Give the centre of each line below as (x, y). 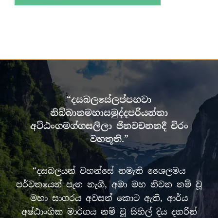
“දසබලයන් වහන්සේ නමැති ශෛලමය (109, 171)
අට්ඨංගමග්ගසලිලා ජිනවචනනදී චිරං (109, 126)
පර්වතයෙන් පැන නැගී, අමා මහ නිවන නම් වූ (109, 184)
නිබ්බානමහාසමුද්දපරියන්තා (109, 113)
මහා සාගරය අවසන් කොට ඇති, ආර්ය (109, 198)
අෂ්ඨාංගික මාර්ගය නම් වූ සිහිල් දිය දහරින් (109, 212)
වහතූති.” (109, 139)
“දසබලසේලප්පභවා (109, 100)
